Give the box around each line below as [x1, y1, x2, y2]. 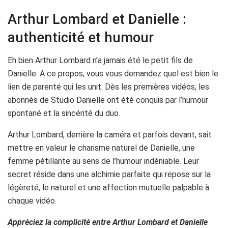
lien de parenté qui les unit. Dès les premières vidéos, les [8, 81, 209, 92]
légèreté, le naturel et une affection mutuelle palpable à [8, 182, 209, 192]
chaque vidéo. [8, 195, 56, 206]
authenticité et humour [8, 30, 154, 46]
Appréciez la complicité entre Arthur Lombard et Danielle [8, 217, 208, 227]
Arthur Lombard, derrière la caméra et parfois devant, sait [8, 129, 212, 139]
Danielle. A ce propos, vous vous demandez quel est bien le [8, 68, 218, 78]
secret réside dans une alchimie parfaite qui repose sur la [8, 169, 211, 179]
